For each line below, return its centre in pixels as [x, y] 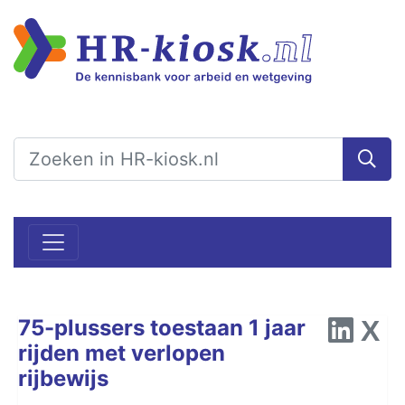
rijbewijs [63, 378]
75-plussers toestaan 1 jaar [162, 327]
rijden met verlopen [122, 353]
